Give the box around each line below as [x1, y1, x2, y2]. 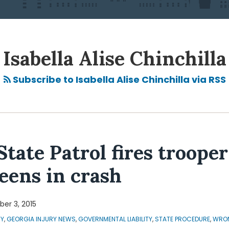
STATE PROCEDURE [155, 215, 210, 223]
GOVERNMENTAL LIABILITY [78, 215, 152, 223]
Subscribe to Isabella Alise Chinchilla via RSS [10, 73, 226, 86]
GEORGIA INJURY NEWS [7, 215, 76, 223]
